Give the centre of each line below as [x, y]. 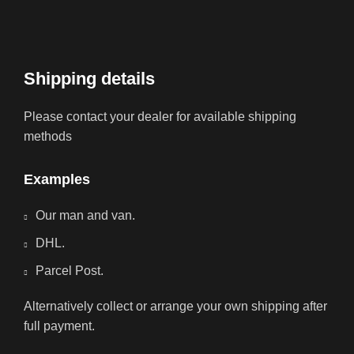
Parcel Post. [70, 271]
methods [48, 137]
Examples [57, 180]
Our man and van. [85, 216]
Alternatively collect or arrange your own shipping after [175, 307]
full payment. [59, 326]
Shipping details [89, 79]
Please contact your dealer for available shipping [160, 117]
